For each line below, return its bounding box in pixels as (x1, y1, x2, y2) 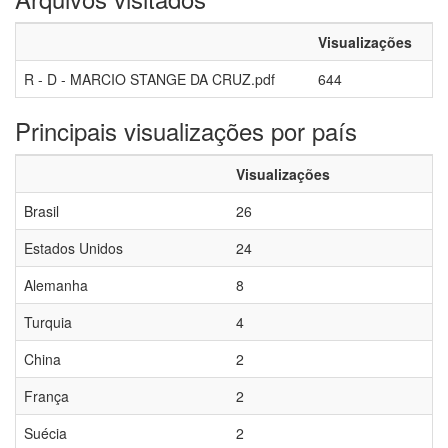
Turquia (24, 312, 72, 332)
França (24, 386, 69, 406)
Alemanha (24, 275, 88, 295)
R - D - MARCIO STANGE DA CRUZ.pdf (24, 69, 275, 89)
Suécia (24, 423, 67, 443)
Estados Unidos (24, 238, 123, 258)
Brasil (24, 201, 59, 221)
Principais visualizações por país (15, 113, 357, 148)
